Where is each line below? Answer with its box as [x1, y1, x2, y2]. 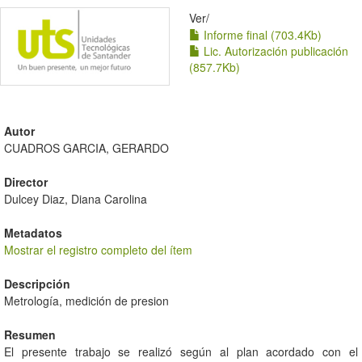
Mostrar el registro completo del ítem [4, 242, 192, 259]
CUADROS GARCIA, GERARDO [4, 140, 169, 157]
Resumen [4, 326, 56, 343]
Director [4, 174, 48, 191]
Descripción [4, 276, 70, 293]
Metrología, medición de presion [4, 293, 169, 309]
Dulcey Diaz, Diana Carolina [4, 191, 147, 208]
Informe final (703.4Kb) [200, 27, 322, 43]
